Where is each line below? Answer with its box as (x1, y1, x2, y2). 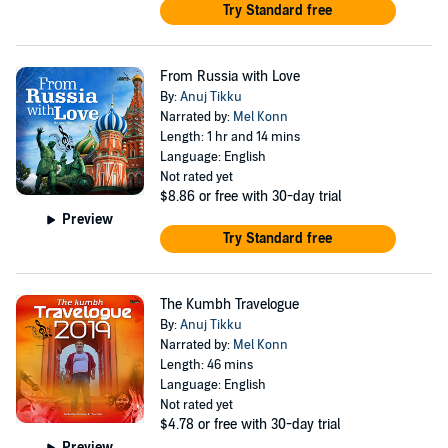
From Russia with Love (159, 68, 300, 85)
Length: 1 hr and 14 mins (159, 129, 300, 145)
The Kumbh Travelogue (159, 296, 299, 313)
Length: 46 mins (159, 357, 253, 373)
